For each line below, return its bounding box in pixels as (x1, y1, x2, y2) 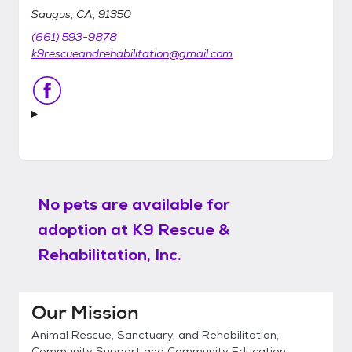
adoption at (38, 219, 128, 240)
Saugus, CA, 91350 (31, 7, 131, 21)
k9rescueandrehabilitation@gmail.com (31, 46, 233, 60)
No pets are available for (38, 194, 230, 214)
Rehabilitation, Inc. (38, 244, 181, 265)
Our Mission (31, 300, 139, 325)
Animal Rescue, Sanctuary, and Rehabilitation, (31, 328, 279, 342)
